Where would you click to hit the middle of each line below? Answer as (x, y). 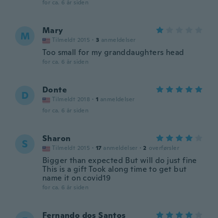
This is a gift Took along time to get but (115, 169)
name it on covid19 (77, 178)
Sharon (57, 138)
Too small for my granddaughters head (113, 52)
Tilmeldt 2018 (71, 99)
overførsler (164, 148)
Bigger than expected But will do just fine (120, 160)
